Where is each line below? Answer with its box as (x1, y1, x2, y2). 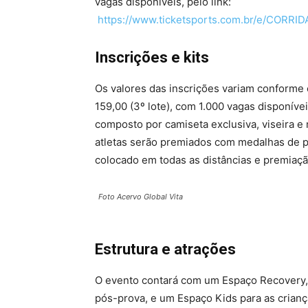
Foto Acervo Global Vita (98, 192, 183, 202)
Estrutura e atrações (95, 241, 236, 258)
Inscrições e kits (95, 49, 209, 67)
